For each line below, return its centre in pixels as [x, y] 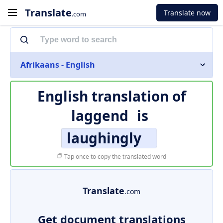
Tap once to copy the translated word [114, 157]
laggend [100, 115]
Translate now [187, 12]
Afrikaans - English [58, 65]
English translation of [111, 96]
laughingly [104, 138]
